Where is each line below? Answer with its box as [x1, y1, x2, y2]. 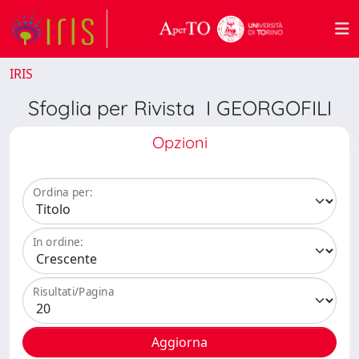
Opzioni [151, 132, 208, 152]
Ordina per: [33, 184, 93, 200]
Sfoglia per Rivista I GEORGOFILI [27, 95, 332, 120]
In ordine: [33, 234, 83, 250]
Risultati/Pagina [33, 284, 115, 300]
